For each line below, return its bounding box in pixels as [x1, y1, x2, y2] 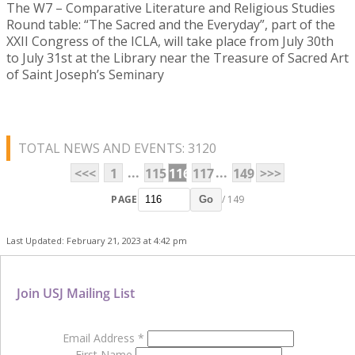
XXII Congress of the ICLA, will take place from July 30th [6, 32, 334, 50]
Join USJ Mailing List [17, 284, 135, 302]
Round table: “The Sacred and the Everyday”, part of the [6, 15, 335, 33]
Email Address [63, 330, 138, 345]
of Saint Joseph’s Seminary [6, 65, 164, 83]
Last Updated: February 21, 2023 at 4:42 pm [6, 234, 187, 246]
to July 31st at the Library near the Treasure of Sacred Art [6, 48, 349, 67]
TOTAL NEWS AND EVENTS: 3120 [18, 139, 216, 157]
